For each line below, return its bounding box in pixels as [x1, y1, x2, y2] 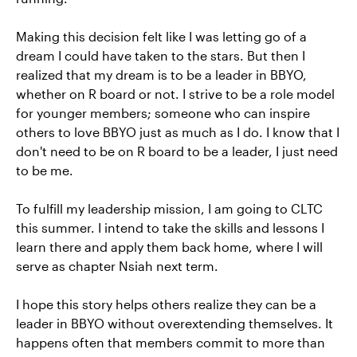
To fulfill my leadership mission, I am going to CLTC [16, 201, 323, 216]
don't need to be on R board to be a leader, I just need [16, 143, 338, 159]
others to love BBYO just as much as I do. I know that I [16, 124, 339, 139]
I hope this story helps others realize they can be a [16, 296, 316, 312]
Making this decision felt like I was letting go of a [16, 29, 307, 44]
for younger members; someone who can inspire [16, 105, 310, 120]
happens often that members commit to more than [16, 335, 325, 350]
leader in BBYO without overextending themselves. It [16, 316, 333, 331]
